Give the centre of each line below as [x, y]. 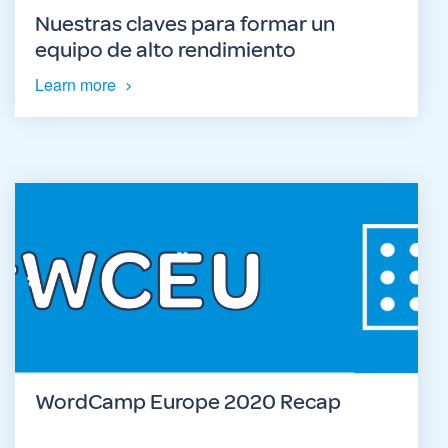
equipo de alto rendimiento [165, 50]
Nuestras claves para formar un [185, 24]
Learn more [75, 85]
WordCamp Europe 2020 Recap [188, 402]
